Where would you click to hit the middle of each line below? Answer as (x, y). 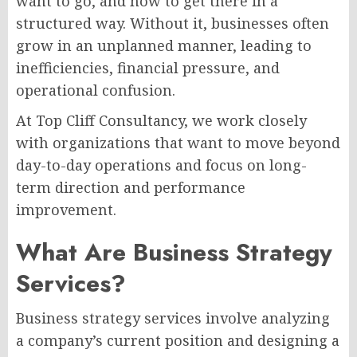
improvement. (66, 210)
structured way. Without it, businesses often (173, 23)
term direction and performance (131, 187)
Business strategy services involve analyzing (173, 318)
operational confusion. (96, 90)
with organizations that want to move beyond (178, 143)
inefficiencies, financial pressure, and (148, 68)
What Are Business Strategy (174, 252)
